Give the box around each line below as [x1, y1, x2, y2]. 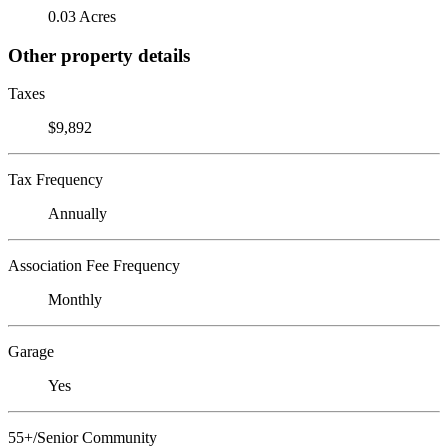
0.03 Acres [48, 7, 116, 25]
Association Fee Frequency [8, 257, 180, 275]
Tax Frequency [8, 171, 103, 189]
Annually [48, 205, 107, 223]
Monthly [48, 291, 102, 309]
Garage [8, 343, 54, 361]
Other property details [8, 44, 190, 66]
